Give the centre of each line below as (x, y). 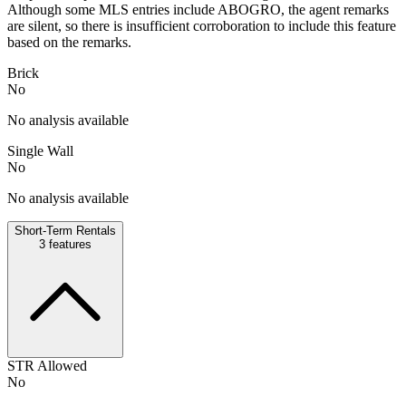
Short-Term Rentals (65, 230)
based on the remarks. (69, 42)
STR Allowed (47, 365)
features (68, 244)
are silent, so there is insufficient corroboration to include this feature (202, 25)
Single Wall (40, 150)
